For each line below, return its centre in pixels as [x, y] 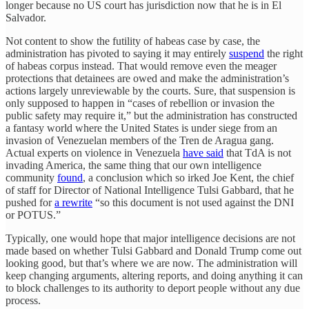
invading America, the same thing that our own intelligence [133, 166]
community [31, 178]
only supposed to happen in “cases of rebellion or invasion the [140, 103]
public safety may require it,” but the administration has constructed [151, 116]
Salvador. [26, 18]
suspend [247, 54]
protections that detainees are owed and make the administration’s [147, 79]
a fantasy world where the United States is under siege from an [141, 128]
